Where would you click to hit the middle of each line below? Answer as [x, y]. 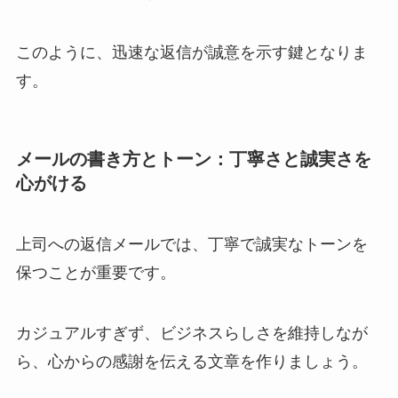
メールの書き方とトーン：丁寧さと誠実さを [193, 159]
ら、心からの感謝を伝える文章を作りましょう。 [191, 362]
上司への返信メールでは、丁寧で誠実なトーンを [191, 245]
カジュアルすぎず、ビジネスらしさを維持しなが [191, 334]
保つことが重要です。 [96, 273]
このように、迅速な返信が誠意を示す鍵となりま [191, 52]
